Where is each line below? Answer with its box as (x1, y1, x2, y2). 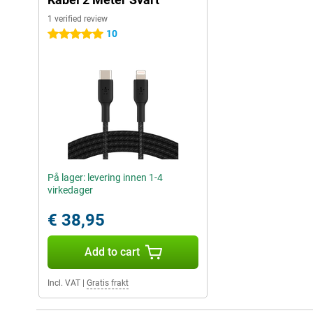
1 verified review (48, 14, 108, 24)
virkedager (48, 184, 93, 196)
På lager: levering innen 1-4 (48, 172, 163, 184)
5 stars (48, 29, 78, 41)
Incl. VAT (48, 278, 80, 289)
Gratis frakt (87, 278, 129, 289)
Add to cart (84, 245, 140, 259)
